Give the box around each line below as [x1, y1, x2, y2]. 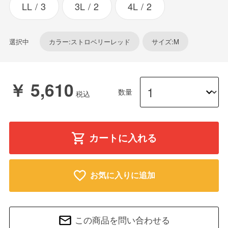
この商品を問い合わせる [75, 214, 170, 226]
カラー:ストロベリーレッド [49, 37, 131, 47]
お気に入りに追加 [90, 169, 156, 181]
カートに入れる [89, 131, 157, 145]
